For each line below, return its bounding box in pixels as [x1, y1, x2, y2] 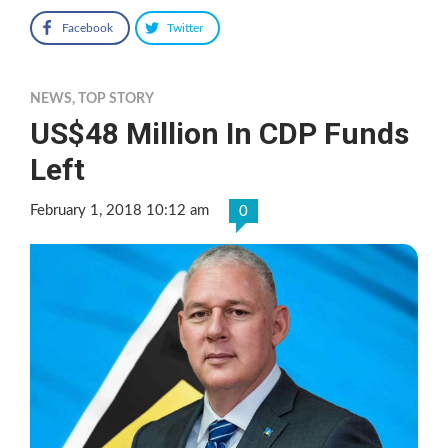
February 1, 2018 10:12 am [30, 202, 209, 218]
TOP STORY [78, 91, 154, 106]
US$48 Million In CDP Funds [30, 115, 409, 151]
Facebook [62, 21, 113, 34]
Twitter [167, 21, 203, 34]
